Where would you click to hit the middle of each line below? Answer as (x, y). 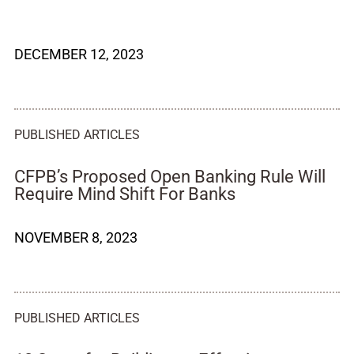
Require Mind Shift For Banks (125, 194)
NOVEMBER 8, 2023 (76, 237)
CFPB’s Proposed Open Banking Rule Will (170, 177)
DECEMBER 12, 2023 (79, 54)
